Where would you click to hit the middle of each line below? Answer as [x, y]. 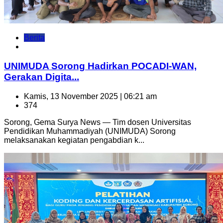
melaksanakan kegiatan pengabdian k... [74, 140]
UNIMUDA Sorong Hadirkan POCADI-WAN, [100, 66]
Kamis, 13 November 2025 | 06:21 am [90, 96]
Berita [34, 38]
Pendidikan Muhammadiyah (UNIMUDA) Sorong [90, 131]
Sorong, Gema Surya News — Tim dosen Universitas [98, 122]
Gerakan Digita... [42, 77]
